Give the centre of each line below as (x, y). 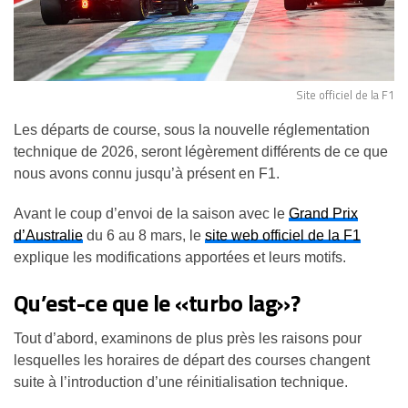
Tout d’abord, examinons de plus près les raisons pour (188, 338)
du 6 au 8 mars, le (144, 235)
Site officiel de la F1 (345, 94)
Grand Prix (323, 213)
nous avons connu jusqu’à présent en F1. (147, 173)
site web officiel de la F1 (283, 235)
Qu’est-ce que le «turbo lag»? (157, 302)
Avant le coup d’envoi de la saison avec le (151, 213)
